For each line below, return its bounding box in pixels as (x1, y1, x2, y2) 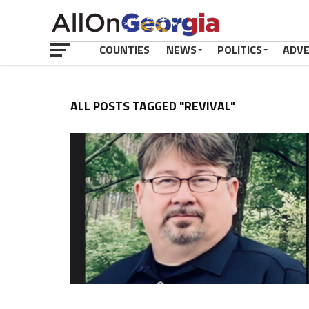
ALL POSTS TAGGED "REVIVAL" (70, 97, 235, 115)
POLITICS (217, 41, 262, 58)
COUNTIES (99, 41, 150, 58)
